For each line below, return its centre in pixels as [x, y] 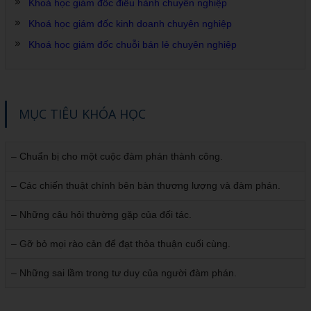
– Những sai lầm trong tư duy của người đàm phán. [124, 273]
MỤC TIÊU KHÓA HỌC [83, 114]
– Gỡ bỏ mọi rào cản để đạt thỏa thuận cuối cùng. [121, 244]
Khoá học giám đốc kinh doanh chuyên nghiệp [131, 24]
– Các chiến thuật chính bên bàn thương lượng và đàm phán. [146, 186]
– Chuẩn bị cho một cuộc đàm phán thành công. [117, 157]
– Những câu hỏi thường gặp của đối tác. [102, 215]
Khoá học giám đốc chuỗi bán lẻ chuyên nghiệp [133, 45]
